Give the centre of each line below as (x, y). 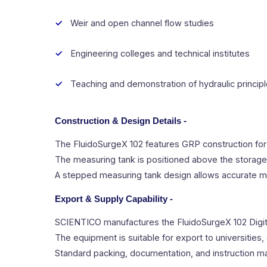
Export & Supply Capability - (114, 199)
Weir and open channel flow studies (142, 23)
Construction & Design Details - (121, 121)
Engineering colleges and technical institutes (160, 53)
